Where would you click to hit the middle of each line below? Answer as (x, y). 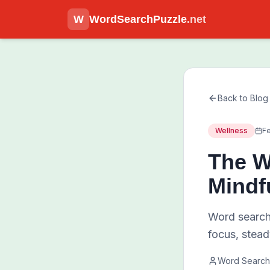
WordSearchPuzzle (138, 19)
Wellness (231, 130)
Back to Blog (243, 98)
